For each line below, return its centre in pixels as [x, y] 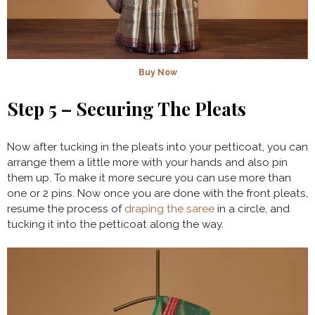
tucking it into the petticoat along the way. [115, 224]
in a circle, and [253, 208]
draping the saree [171, 208]
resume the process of [66, 208]
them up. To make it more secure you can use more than [149, 178]
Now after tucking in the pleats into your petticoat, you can [157, 147]
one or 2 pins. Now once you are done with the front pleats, [157, 193]
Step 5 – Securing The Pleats [127, 108]
